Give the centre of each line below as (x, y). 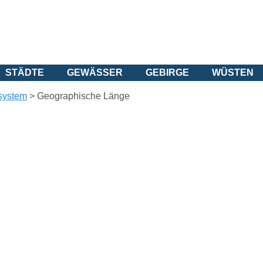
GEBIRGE (167, 73)
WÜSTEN (233, 73)
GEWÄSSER (95, 73)
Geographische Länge (83, 96)
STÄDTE (25, 73)
